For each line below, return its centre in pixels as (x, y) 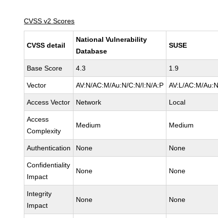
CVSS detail (46, 45)
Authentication (49, 148)
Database (92, 51)
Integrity (39, 194)
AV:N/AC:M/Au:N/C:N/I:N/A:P (120, 85)
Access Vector (49, 102)
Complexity (44, 131)
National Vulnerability (112, 39)
